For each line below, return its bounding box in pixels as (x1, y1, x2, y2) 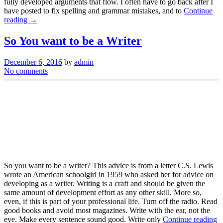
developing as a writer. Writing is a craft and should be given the (4, 179, 205, 188)
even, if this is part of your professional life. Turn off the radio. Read (4, 197, 218, 206)
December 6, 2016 (4, 58, 62, 67)
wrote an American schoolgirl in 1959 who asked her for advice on (4, 170, 214, 179)
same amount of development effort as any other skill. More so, (4, 188, 202, 197)
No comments (4, 67, 48, 76)
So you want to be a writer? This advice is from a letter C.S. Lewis (4, 161, 213, 170)
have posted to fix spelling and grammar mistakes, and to (4, 6, 184, 15)
